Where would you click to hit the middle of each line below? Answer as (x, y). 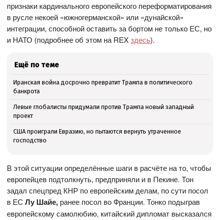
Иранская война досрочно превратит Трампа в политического (103, 82)
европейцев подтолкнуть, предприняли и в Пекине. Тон (100, 179)
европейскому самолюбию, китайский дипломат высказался (110, 214)
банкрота (26, 91)
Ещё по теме (37, 65)
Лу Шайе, (42, 202)
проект (23, 116)
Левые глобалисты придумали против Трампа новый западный (103, 107)
